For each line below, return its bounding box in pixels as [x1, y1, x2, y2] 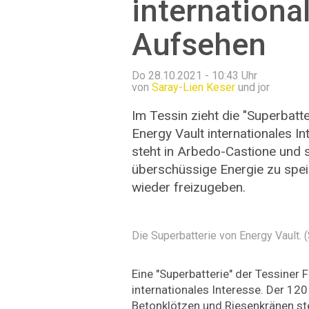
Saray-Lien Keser [152, 80, 235, 94]
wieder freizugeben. [132, 179, 246, 195]
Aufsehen [132, 26, 266, 63]
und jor [235, 80, 270, 94]
